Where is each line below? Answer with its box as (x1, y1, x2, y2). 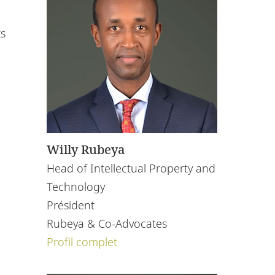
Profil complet (47, 234, 117, 249)
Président (47, 197, 95, 212)
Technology (47, 179, 105, 194)
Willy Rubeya (47, 141, 125, 158)
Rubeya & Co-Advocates (47, 215, 167, 231)
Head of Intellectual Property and (47, 160, 215, 176)
